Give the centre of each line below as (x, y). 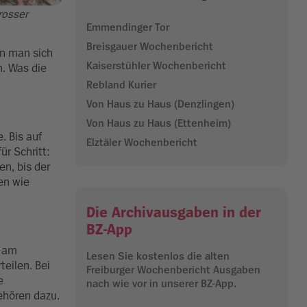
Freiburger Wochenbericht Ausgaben (173, 270)
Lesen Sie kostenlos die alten (158, 257)
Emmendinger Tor (128, 28)
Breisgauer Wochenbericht (150, 47)
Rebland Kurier (121, 85)
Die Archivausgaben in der (174, 213)
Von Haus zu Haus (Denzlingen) (160, 105)
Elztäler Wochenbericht (142, 143)
